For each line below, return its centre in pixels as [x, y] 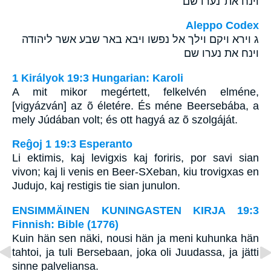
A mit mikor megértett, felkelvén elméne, [135, 92]
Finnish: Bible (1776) [65, 224]
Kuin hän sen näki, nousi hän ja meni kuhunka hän [135, 238]
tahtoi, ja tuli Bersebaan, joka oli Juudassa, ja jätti [135, 252]
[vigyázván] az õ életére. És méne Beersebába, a [135, 106]
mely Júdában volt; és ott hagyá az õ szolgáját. [125, 119]
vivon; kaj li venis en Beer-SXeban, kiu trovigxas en [135, 172]
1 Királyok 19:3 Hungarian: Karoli [98, 78]
